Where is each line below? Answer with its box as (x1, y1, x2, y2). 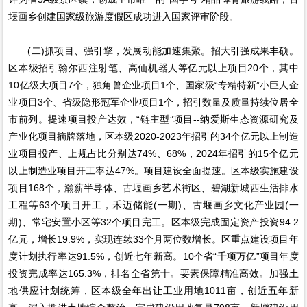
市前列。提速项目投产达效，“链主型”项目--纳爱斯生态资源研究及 (8, 114, 299, 125)
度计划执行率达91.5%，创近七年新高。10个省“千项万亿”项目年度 (8, 251, 299, 262)
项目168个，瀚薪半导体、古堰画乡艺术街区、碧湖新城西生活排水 (8, 182, 299, 194)
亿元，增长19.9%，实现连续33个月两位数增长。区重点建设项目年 (8, 234, 299, 245)
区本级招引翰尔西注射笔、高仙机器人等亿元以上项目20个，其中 (8, 62, 299, 74)
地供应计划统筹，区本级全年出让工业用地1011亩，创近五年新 (8, 285, 299, 297)
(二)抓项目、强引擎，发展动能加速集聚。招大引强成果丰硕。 (8, 45, 299, 57)
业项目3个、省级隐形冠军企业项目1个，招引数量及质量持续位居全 (8, 97, 299, 108)
